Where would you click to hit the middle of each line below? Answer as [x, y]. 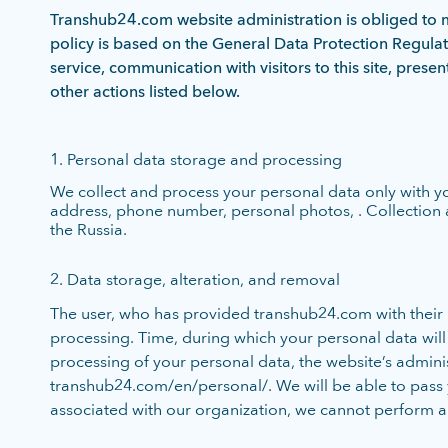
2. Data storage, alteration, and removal [195, 279]
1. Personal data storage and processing [196, 159]
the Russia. [88, 229]
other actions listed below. [145, 91]
